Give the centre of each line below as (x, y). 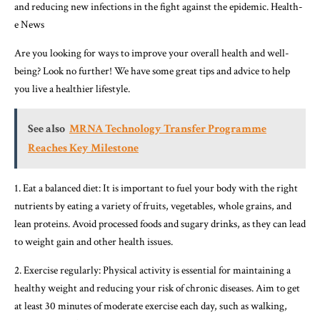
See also (46, 129)
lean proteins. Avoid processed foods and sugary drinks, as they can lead (160, 224)
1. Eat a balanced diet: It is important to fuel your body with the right (156, 188)
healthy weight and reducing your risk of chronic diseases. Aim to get (157, 288)
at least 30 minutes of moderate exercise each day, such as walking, (151, 306)
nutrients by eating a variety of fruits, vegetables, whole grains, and (153, 206)
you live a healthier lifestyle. (72, 89)
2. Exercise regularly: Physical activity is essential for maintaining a (152, 270)
